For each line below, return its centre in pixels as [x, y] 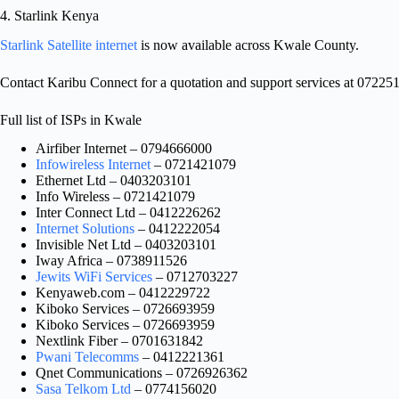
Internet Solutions [85, 229]
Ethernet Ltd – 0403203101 [114, 181]
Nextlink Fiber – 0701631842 [119, 341]
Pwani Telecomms [87, 357]
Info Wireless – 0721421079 [115, 197]
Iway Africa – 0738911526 [111, 261]
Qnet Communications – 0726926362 [142, 373]
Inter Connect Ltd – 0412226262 [128, 213]
